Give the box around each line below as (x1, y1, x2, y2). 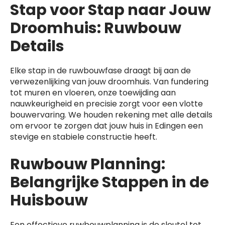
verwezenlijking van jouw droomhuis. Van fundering (10, 76, 208, 87)
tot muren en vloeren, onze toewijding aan (10, 87, 176, 98)
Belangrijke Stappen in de (10, 172, 209, 193)
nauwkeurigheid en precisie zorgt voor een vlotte (10, 98, 203, 109)
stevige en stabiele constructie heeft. (10, 131, 157, 143)
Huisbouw (10, 190, 88, 211)
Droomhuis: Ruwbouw (10, 18, 181, 39)
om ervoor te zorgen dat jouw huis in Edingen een (10, 120, 203, 132)
